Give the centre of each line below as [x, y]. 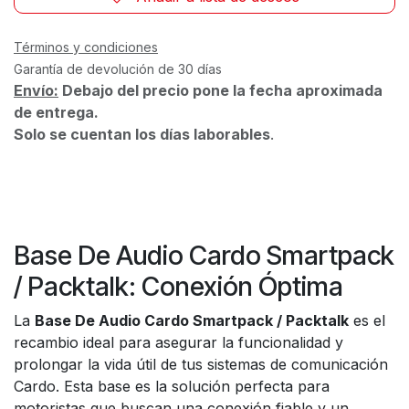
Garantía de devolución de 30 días [118, 68]
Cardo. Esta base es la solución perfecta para [172, 386]
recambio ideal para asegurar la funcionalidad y [178, 342]
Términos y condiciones [86, 47]
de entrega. [56, 112]
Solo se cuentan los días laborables [142, 134]
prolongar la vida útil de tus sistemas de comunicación [201, 364]
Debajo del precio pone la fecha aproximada [220, 90]
